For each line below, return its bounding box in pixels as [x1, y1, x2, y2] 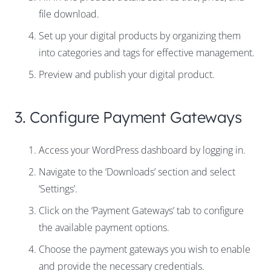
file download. [39, 7, 99, 21]
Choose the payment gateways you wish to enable [39, 243, 250, 256]
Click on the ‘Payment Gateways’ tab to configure [39, 204, 244, 218]
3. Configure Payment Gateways [15, 107, 242, 127]
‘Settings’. [39, 182, 77, 196]
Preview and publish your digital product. [39, 68, 215, 82]
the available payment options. [39, 221, 169, 235]
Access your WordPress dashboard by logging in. [39, 143, 246, 157]
